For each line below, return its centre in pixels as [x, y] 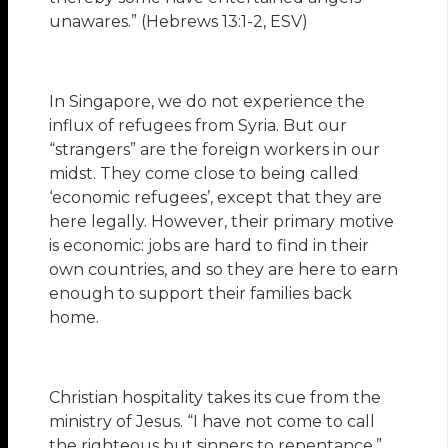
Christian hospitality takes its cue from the [215, 398]
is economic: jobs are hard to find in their [209, 246]
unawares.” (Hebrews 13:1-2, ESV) [179, 22]
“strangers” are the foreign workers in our [215, 150]
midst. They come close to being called [204, 174]
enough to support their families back [201, 294]
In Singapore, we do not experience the [207, 102]
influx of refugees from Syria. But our [198, 126]
